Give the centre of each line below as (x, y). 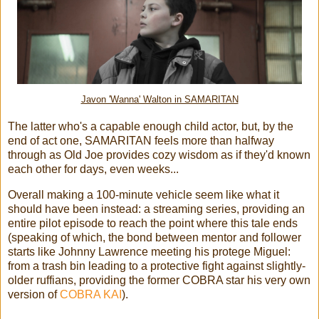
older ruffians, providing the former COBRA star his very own (159, 280)
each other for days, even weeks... (93, 169)
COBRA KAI (91, 294)
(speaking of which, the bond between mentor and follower (155, 237)
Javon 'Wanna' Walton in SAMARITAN (159, 99)
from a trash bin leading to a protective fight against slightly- (157, 266)
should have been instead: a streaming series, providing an (156, 209)
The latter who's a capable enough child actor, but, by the (151, 126)
